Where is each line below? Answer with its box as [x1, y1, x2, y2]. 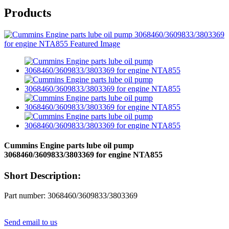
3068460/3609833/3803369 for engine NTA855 [4, 150, 163, 159]
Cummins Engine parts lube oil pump [4, 141, 134, 150]
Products [4, 6, 51, 19]
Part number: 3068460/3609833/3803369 [4, 191, 138, 200]
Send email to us [4, 218, 57, 227]
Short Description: [4, 170, 81, 181]
